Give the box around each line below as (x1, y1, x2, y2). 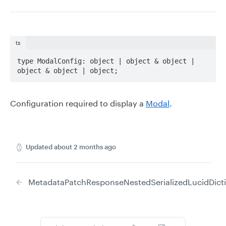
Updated (26, 143, 52, 151)
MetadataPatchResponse (28, 177, 124, 187)
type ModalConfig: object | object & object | (17, 56, 195, 65)
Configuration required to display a (10, 98, 146, 108)
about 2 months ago (54, 143, 116, 151)
